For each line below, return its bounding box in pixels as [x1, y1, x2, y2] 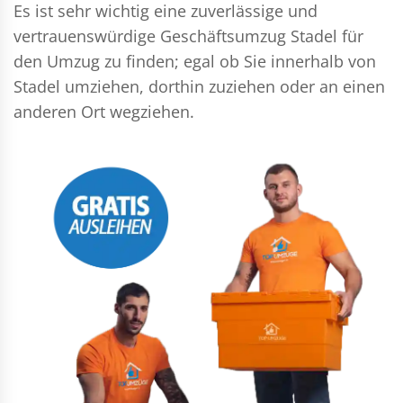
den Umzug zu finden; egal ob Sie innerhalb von [13, 50, 376, 72]
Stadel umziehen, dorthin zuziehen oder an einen [13, 76, 385, 97]
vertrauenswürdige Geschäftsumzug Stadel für [13, 25, 363, 47]
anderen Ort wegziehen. [13, 101, 194, 122]
